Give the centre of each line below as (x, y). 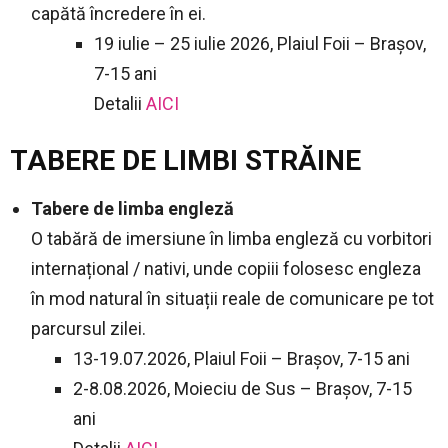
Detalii (120, 103)
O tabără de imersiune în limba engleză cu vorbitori (231, 238)
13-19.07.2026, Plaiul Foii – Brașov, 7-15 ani (241, 358)
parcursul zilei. (88, 328)
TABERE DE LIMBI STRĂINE (185, 160)
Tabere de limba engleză (132, 208)
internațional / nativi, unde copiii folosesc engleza (226, 268)
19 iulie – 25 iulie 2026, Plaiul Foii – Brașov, (260, 43)
